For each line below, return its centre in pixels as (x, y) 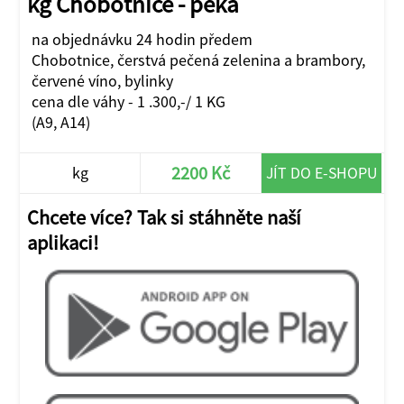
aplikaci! (63, 242)
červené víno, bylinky (102, 81)
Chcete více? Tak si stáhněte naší (165, 217)
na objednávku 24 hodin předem (142, 40)
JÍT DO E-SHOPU (322, 172)
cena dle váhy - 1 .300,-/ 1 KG (128, 102)
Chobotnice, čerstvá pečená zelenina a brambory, (198, 60)
